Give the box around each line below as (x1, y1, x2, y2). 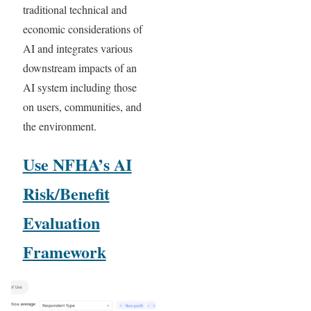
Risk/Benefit (22, 181, 110, 206)
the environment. (22, 119, 96, 134)
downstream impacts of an (22, 60, 137, 76)
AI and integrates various (22, 41, 133, 56)
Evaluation (22, 210, 100, 235)
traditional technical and (22, 2, 127, 17)
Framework (22, 239, 106, 264)
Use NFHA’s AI (22, 152, 132, 177)
